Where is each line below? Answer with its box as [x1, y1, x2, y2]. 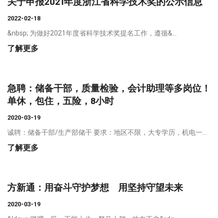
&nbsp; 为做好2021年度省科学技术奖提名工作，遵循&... [7, 29, 177, 37]
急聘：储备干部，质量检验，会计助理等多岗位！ [7, 82, 211, 94]
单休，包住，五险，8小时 [7, 95, 114, 107]
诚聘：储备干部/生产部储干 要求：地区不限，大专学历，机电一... [7, 128, 207, 137]
